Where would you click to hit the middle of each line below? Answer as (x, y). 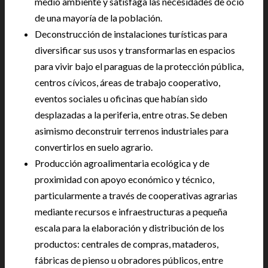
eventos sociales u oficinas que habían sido (121, 98)
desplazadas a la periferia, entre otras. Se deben (131, 114)
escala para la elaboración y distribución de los (130, 227)
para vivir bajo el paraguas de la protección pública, (139, 66)
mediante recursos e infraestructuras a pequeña (131, 211)
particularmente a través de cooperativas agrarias (136, 195)
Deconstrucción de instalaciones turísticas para (131, 33)
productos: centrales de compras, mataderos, (127, 243)
